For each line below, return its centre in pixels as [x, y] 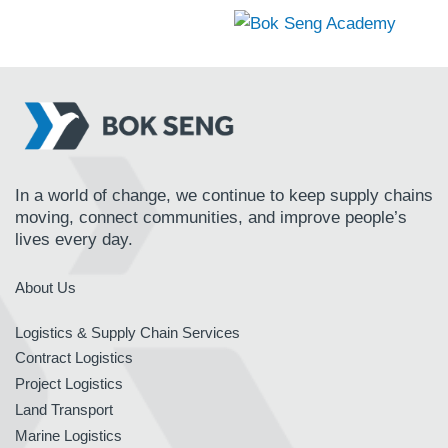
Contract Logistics [74, 358]
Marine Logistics [68, 436]
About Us [45, 288]
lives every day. [74, 240]
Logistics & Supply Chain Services [127, 333]
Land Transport [64, 410]
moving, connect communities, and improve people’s [211, 218]
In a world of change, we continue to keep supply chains [224, 196]
